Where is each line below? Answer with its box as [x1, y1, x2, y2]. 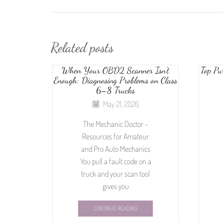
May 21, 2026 [103, 99, 139, 109]
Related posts [51, 39, 113, 56]
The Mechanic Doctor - [83, 118, 148, 129]
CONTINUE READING [94, 205, 137, 213]
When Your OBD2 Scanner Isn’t [62, 65, 169, 76]
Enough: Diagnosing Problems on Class [54, 75, 177, 86]
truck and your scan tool [81, 168, 150, 179]
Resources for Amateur [82, 131, 149, 141]
